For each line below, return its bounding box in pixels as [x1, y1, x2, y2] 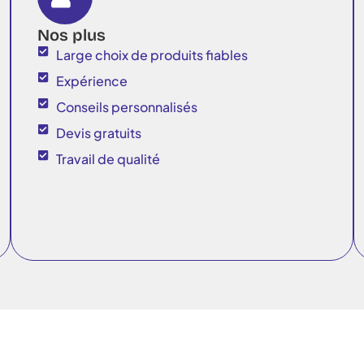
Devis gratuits [55, 123, 141, 141]
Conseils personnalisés [55, 97, 197, 115]
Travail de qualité [55, 149, 160, 167]
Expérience [55, 71, 128, 89]
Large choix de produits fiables [55, 45, 248, 63]
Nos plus [37, 24, 106, 45]
